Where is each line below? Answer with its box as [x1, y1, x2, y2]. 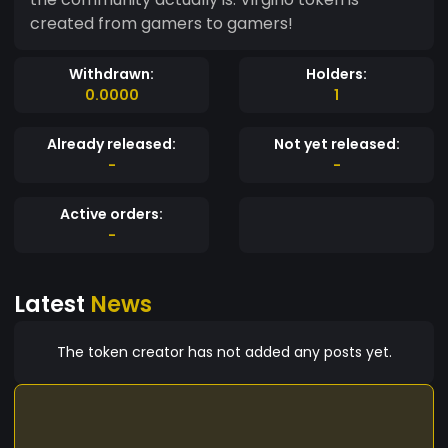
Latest [14, 287, 90, 320]
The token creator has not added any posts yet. [56, 341, 392, 362]
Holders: [306, 63, 367, 84]
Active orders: [60, 203, 163, 224]
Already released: [47, 133, 176, 154]
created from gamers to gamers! [30, 11, 293, 35]
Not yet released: [273, 133, 400, 154]
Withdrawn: [69, 63, 154, 84]
